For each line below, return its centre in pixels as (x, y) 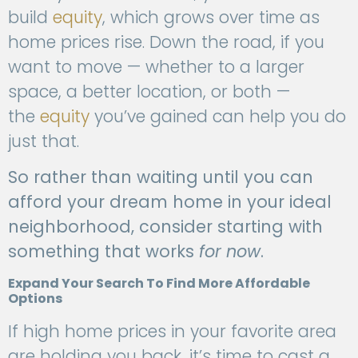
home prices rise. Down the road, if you (166, 42)
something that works (103, 252)
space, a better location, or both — (149, 91)
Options (35, 298)
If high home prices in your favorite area (172, 331)
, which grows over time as (211, 17)
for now (230, 252)
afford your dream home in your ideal (170, 202)
